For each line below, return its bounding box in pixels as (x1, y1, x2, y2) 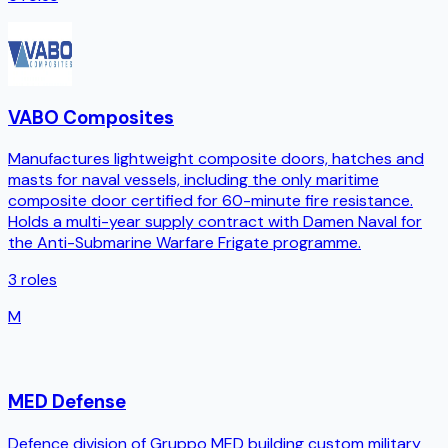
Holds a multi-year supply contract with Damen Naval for (8, 211, 422, 233)
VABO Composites (8, 104, 174, 130)
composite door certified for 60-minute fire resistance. (8, 190, 413, 212)
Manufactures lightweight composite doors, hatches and (8, 148, 424, 170)
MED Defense (8, 389, 126, 415)
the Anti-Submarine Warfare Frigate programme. (8, 232, 361, 254)
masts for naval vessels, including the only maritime (8, 169, 379, 191)
